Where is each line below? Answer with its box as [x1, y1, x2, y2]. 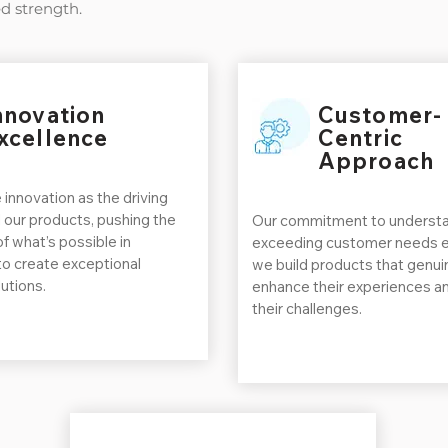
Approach [318, 147, 434, 175]
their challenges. [252, 299, 362, 318]
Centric [318, 124, 403, 152]
